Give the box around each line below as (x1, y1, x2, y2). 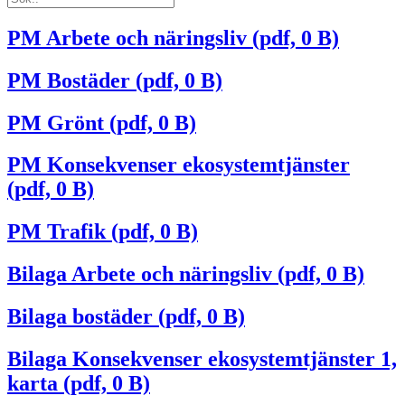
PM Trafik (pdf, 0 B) (7, 220, 198, 244)
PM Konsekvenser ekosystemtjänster (7, 153, 350, 177)
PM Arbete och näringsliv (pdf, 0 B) (7, 25, 339, 50)
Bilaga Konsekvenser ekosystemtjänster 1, (7, 347, 397, 372)
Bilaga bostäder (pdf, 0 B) (7, 305, 245, 329)
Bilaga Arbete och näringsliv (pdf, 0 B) (7, 262, 364, 287)
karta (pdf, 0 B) (7, 372, 150, 396)
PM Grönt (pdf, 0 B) (7, 110, 196, 135)
